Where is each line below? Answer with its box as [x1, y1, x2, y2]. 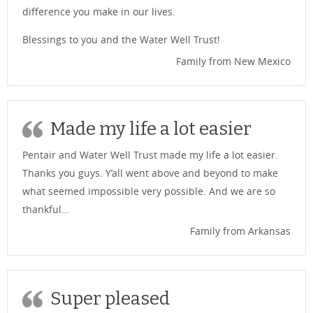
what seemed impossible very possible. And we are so [22, 184, 275, 198]
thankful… [22, 203, 69, 216]
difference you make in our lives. [22, 4, 175, 18]
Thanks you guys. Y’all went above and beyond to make [22, 166, 278, 180]
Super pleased [50, 288, 170, 310]
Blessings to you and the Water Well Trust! [22, 33, 220, 46]
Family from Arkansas [190, 224, 291, 238]
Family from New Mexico [176, 54, 291, 68]
